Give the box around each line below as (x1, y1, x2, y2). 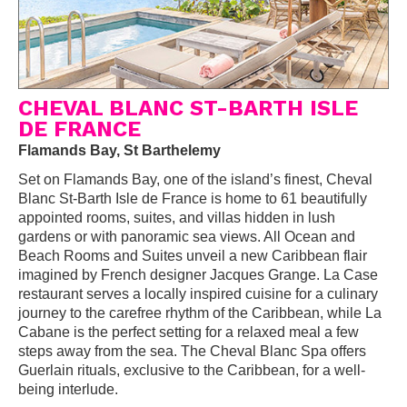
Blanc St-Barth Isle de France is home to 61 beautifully (18, 190, 367, 206)
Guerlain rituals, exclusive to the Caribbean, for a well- (18, 362, 365, 378)
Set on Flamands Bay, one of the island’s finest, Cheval (18, 171, 372, 187)
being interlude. (18, 381, 118, 397)
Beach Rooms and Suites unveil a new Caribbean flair (18, 247, 367, 263)
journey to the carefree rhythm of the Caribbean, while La (18, 304, 382, 321)
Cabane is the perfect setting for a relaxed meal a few (18, 323, 359, 340)
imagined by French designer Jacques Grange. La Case (18, 266, 378, 283)
